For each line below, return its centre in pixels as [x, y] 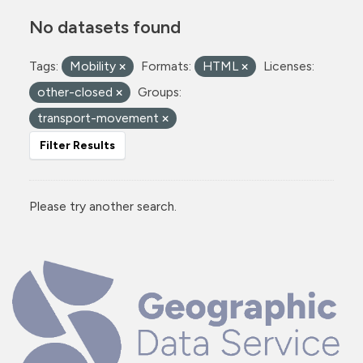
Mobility [94, 66]
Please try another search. [103, 206]
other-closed [77, 92]
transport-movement [100, 118]
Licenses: [289, 66]
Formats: [166, 66]
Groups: [160, 92]
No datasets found [105, 27]
